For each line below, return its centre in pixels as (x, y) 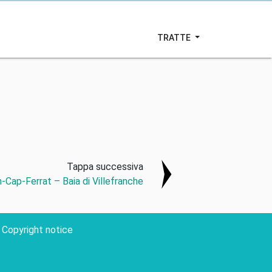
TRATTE (175, 37)
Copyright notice (37, 230)
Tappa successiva (105, 167)
